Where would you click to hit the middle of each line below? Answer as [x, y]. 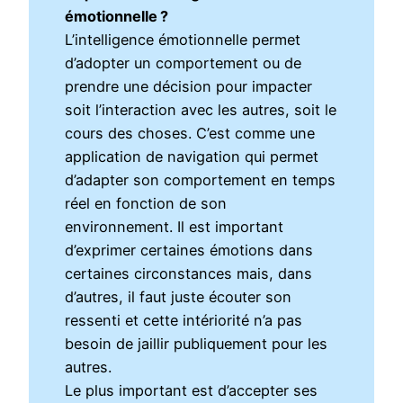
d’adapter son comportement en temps [201, 180]
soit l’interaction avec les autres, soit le [201, 110]
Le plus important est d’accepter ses [192, 391]
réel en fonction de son [146, 204]
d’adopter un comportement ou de [184, 63]
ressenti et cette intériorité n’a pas [184, 321]
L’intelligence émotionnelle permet [183, 40]
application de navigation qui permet [192, 157]
